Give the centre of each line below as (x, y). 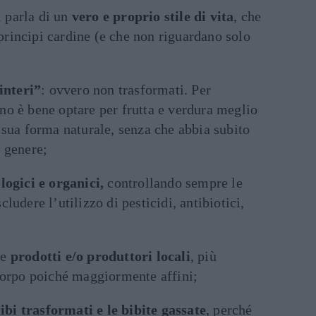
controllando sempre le (173, 183)
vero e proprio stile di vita (153, 16)
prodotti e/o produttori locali (100, 256)
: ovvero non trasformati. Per (126, 90)
